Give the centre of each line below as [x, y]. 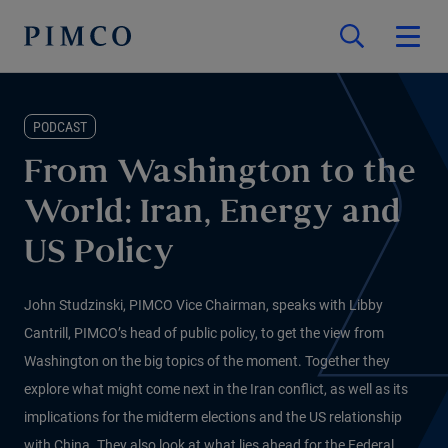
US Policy [99, 254]
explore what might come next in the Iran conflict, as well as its [216, 389]
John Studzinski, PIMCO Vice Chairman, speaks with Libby [203, 305]
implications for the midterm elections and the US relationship [213, 417]
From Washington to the [220, 174]
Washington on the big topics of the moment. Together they [207, 361]
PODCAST [60, 127]
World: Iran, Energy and [213, 214]
